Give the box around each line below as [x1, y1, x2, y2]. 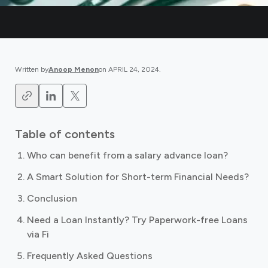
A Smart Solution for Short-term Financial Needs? [27, 171, 249, 182]
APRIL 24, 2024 [108, 65, 159, 74]
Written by [15, 65, 48, 74]
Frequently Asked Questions [27, 250, 153, 261]
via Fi [27, 229, 49, 240]
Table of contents [15, 127, 115, 141]
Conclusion [27, 193, 77, 204]
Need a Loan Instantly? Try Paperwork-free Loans [27, 214, 248, 226]
